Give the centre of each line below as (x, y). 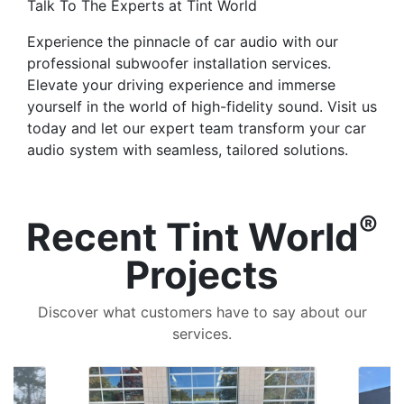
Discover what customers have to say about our (202, 312)
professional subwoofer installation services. (179, 63)
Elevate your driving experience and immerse (181, 84)
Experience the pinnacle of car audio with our (183, 41)
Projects (202, 274)
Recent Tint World (193, 236)
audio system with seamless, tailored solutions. (188, 149)
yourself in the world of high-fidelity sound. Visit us (202, 106)
